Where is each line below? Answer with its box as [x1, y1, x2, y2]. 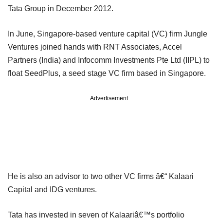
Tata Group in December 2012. [8, 4, 113, 13]
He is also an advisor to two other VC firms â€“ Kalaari [8, 172, 194, 181]
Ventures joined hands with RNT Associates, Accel [8, 42, 182, 51]
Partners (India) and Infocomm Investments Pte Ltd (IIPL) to [8, 55, 210, 64]
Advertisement [90, 94, 128, 102]
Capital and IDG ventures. [8, 185, 97, 194]
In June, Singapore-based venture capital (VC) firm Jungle [8, 29, 207, 38]
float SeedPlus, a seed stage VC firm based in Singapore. [8, 69, 206, 77]
